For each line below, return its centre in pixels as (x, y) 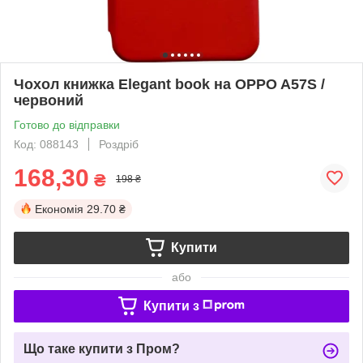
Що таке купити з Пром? (102, 348)
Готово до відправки (67, 124)
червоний (49, 100)
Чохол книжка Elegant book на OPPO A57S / (169, 84)
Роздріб (119, 144)
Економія (59, 209)
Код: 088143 (46, 144)
